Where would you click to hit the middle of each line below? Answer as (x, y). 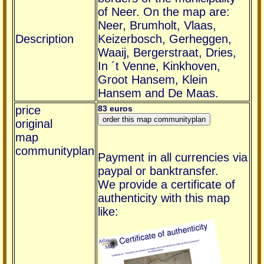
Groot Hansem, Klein (153, 79)
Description (44, 39)
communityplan (55, 151)
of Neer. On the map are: (164, 11)
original (34, 123)
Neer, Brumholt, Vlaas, (157, 25)
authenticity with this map (164, 198)
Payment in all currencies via (173, 157)
